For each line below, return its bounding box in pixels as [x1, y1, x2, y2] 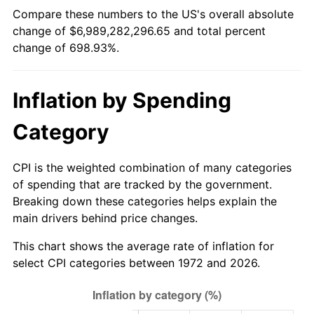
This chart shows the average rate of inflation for [13, 238, 274, 253]
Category [13, 118, 109, 144]
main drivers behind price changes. [13, 210, 198, 225]
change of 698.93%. [13, 40, 119, 55]
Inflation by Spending [13, 87, 231, 113]
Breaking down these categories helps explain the [13, 193, 277, 208]
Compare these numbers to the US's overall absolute [13, 6, 294, 21]
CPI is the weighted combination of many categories [13, 160, 292, 175]
